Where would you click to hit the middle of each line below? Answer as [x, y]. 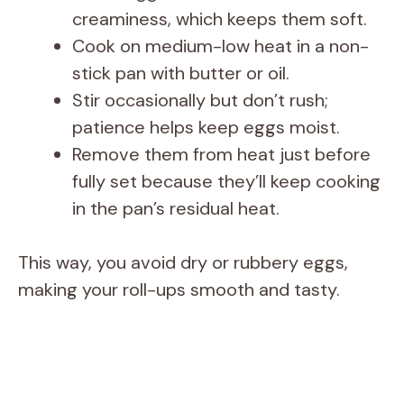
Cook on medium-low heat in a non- [220, 46]
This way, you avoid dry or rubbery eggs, [183, 263]
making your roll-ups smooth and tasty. [179, 290]
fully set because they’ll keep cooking [226, 182]
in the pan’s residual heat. [176, 209]
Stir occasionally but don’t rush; [200, 101]
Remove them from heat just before [221, 155]
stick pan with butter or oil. [181, 73]
